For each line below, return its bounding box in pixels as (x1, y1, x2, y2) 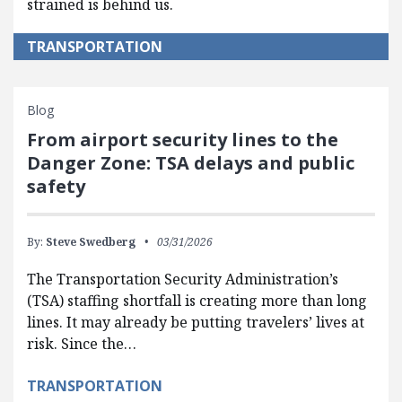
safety (27, 174, 85, 199)
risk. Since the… (27, 334, 136, 354)
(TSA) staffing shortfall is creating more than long (27, 291, 367, 311)
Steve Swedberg (46, 234, 135, 250)
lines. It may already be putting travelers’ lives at (27, 312, 364, 333)
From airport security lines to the (27, 127, 338, 153)
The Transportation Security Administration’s (27, 269, 338, 290)
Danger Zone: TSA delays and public (27, 151, 354, 176)
